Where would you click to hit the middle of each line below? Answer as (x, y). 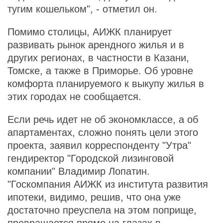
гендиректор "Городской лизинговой (91, 158)
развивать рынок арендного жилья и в (96, 45)
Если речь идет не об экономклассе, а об (103, 119)
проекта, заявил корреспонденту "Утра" (99, 145)
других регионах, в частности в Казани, (98, 58)
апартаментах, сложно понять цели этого (103, 132)
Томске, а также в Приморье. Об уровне (100, 71)
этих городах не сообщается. (74, 97)
